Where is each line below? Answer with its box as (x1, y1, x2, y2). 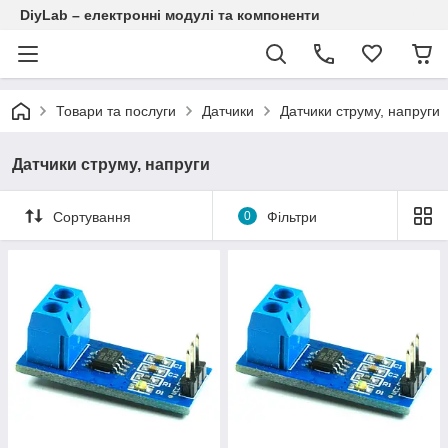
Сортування (53, 208, 131, 225)
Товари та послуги (56, 103, 176, 119)
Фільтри (266, 208, 317, 225)
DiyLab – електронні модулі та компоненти (20, 7, 320, 23)
